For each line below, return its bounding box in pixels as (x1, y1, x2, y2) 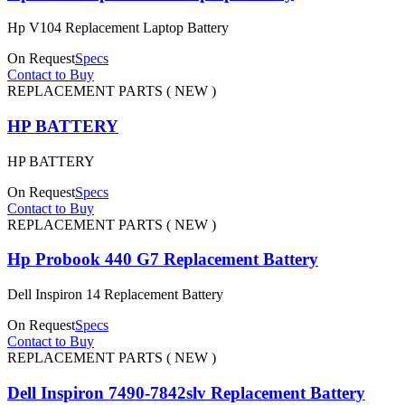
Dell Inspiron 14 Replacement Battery (7, 287, 223, 303)
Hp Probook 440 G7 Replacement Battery (7, 250, 318, 269)
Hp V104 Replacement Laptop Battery (7, 20, 229, 36)
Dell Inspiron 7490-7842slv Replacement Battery (7, 382, 365, 402)
